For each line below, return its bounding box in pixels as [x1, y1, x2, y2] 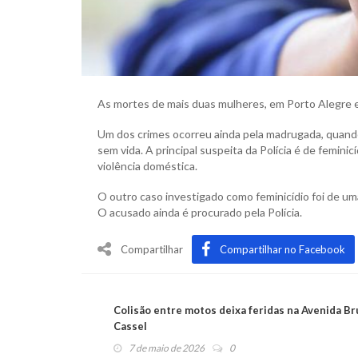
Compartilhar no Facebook [220, 243, 345, 257]
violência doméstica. [97, 159, 197, 173]
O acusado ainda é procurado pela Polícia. [97, 205, 302, 220]
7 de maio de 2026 [129, 342, 205, 355]
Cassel [113, 320, 147, 333]
